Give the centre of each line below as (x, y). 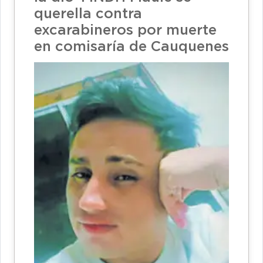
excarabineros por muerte (125, 31)
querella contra (88, 14)
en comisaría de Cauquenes (131, 47)
